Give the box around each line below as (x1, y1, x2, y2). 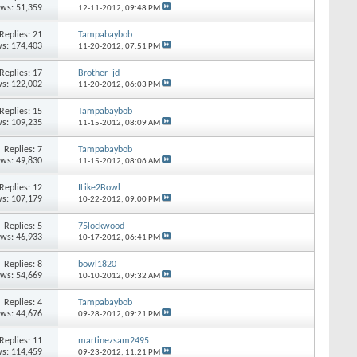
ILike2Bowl (77, 182, 120, 193)
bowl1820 (77, 259, 116, 269)
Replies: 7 (4, 144, 43, 155)
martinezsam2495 (77, 335, 149, 346)
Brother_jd (77, 68, 120, 78)
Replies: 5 (4, 221, 43, 231)
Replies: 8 (4, 259, 43, 269)
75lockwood (77, 221, 124, 231)
